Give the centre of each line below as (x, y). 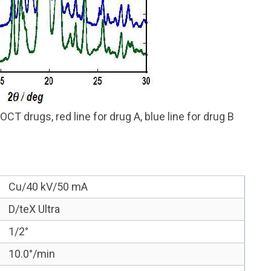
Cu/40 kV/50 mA (48, 187)
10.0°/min (32, 254)
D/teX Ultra (34, 209)
